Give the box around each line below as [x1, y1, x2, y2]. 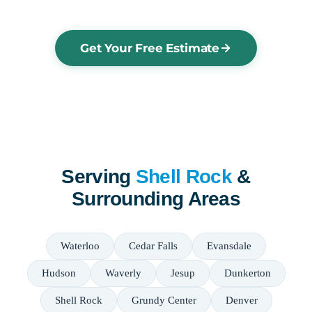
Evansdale [207, 240, 251, 252]
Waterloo [61, 240, 100, 252]
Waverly [104, 267, 141, 279]
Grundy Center [131, 295, 196, 306]
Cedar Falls [129, 240, 178, 252]
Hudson [41, 267, 76, 279]
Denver [225, 295, 258, 306]
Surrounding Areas [71, 188, 241, 210]
